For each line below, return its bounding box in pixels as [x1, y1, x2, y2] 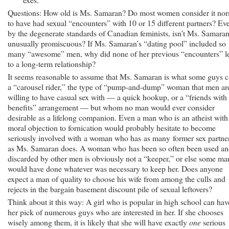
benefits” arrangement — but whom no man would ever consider [8, 101, 215, 112]
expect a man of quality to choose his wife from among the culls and [8, 173, 225, 184]
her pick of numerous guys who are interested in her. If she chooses [8, 206, 223, 217]
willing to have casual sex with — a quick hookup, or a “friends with [8, 91, 227, 102]
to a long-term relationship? [8, 58, 96, 69]
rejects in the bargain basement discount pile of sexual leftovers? [8, 183, 212, 194]
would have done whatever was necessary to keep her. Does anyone [8, 163, 223, 174]
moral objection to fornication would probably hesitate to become [8, 122, 216, 133]
